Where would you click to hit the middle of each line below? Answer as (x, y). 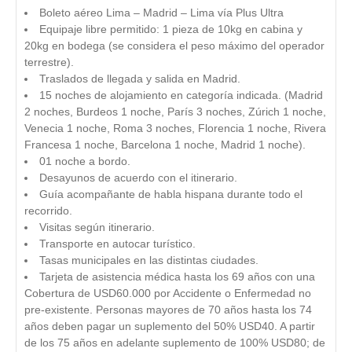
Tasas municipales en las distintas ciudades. (149, 260)
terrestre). (49, 62)
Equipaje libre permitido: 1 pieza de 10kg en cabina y (171, 29)
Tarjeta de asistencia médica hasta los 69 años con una (177, 276)
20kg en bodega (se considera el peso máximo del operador (174, 45)
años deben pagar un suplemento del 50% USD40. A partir (170, 326)
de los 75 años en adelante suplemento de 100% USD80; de (175, 342)
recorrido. (48, 210)
